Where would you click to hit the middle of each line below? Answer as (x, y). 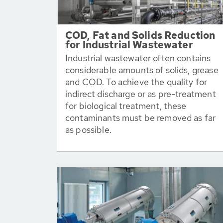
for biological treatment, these (126, 106)
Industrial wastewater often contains (138, 58)
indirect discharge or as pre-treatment (141, 94)
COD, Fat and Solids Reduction (140, 35)
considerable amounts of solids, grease (142, 70)
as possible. (88, 130)
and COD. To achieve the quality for (136, 82)
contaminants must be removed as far (141, 118)
